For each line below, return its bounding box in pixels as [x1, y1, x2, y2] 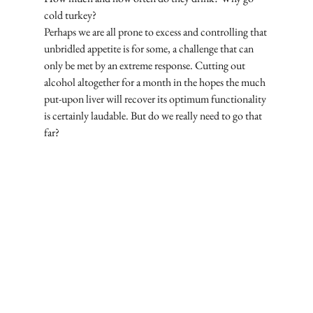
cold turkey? [43, 7, 99, 22]
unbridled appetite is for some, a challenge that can [43, 41, 256, 56]
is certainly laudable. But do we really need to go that [43, 108, 264, 123]
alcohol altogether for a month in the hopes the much [43, 74, 268, 89]
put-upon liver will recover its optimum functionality [43, 91, 268, 106]
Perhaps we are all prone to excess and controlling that [43, 24, 269, 39]
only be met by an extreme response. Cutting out [43, 57, 247, 73]
